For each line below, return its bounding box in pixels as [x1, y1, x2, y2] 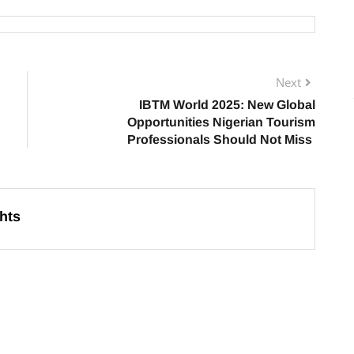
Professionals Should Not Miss [127, 133, 315, 146]
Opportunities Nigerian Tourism [127, 115, 315, 129]
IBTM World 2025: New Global [139, 98, 315, 111]
